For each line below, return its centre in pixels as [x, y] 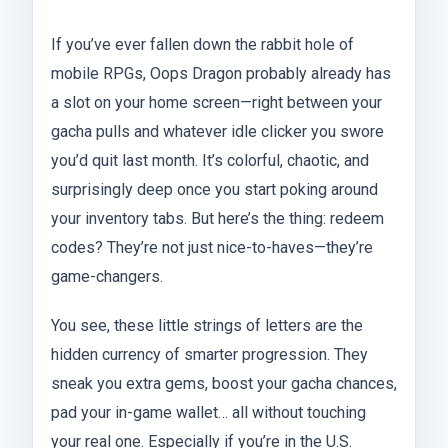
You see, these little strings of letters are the [207, 325]
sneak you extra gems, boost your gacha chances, [224, 383]
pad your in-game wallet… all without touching [208, 412]
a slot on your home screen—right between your [216, 102]
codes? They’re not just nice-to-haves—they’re [212, 247]
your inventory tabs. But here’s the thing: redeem [217, 218]
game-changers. [107, 276]
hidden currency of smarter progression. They [209, 354]
